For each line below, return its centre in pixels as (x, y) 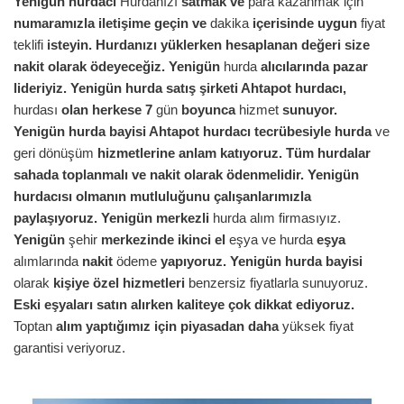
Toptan (35, 326)
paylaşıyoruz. (55, 218)
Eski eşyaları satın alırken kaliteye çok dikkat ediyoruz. (184, 305)
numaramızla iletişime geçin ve (110, 23)
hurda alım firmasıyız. (275, 218)
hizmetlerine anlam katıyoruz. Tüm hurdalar (234, 153)
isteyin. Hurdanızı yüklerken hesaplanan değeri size (208, 45)
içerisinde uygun (305, 23)
